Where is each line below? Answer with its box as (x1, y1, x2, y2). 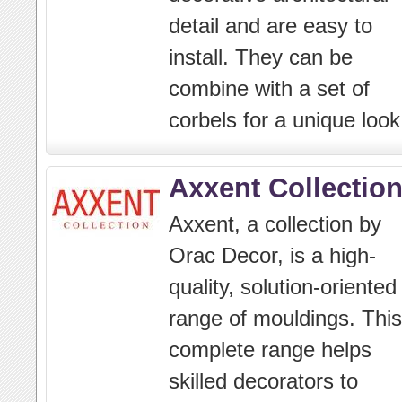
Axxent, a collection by (169, 212, 381, 236)
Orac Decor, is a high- (169, 243, 376, 267)
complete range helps (169, 337, 371, 362)
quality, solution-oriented (169, 275, 397, 299)
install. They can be (169, 45, 353, 69)
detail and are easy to (169, 13, 372, 38)
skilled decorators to (169, 369, 358, 393)
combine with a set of (169, 76, 370, 100)
